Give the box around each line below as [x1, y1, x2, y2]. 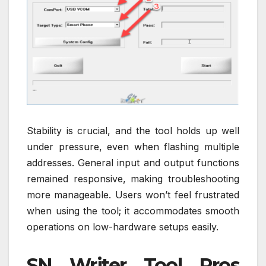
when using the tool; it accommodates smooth [27, 205, 239, 217]
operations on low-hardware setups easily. [27, 221, 218, 233]
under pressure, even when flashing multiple [27, 141, 239, 153]
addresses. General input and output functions [27, 157, 239, 169]
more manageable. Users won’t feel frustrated [27, 189, 239, 201]
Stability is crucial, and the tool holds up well [27, 125, 239, 137]
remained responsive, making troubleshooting [27, 173, 239, 185]
